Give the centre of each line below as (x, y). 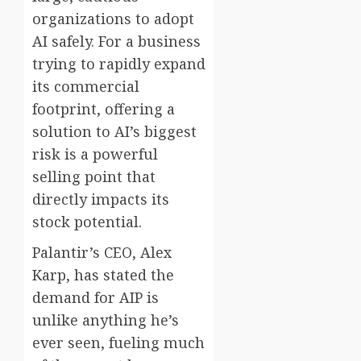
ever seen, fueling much (118, 343)
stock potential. (87, 222)
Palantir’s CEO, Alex (102, 253)
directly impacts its (101, 199)
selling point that (94, 177)
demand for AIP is (95, 298)
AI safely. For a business (116, 41)
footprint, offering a (104, 109)
